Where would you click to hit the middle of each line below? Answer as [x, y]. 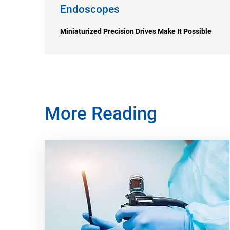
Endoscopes [90, 9]
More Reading [101, 114]
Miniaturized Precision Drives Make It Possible [136, 31]
